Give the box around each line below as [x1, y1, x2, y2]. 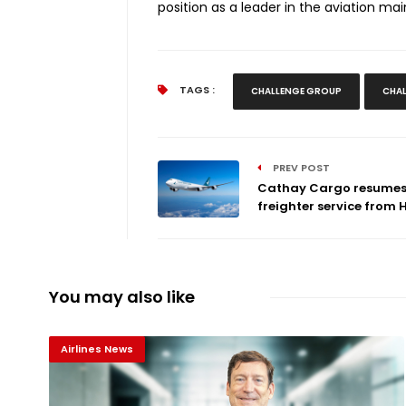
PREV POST [269, 160, 330, 176]
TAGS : [176, 82, 215, 98]
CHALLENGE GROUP [250, 84, 342, 99]
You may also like [48, 285, 195, 309]
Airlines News [60, 342, 133, 357]
